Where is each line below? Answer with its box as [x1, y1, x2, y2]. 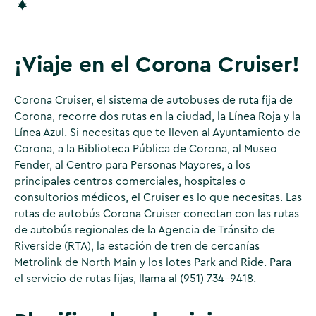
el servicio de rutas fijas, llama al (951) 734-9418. [13, 272, 256, 284]
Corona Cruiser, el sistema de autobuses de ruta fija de [13, 94, 293, 106]
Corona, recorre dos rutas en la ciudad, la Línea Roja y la [13, 110, 300, 122]
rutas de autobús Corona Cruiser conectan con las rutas [13, 207, 299, 219]
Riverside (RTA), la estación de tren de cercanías [13, 240, 260, 252]
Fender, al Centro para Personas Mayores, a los [13, 159, 250, 171]
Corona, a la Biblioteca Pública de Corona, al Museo [13, 142, 277, 154]
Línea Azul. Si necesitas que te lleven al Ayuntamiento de [13, 126, 300, 138]
